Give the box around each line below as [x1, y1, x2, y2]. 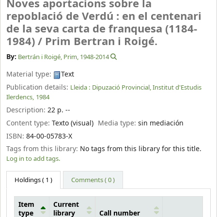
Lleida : [70, 83, 90, 93]
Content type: [6, 118, 52, 128]
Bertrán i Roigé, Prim [18, 52, 77, 62]
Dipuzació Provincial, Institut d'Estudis [92, 83, 201, 93]
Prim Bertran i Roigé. [45, 34, 157, 50]
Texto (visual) [52, 118, 93, 128]
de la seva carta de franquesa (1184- [6, 21, 197, 37]
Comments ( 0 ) [71, 175, 115, 185]
